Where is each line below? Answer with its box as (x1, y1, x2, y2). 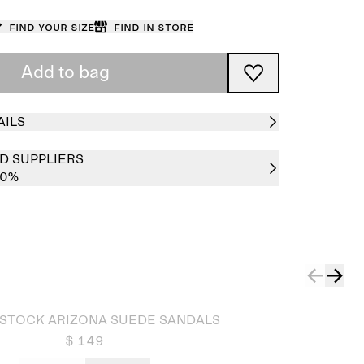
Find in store (113, 20, 193, 33)
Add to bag (20, 64, 110, 82)
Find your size (8, 20, 94, 33)
